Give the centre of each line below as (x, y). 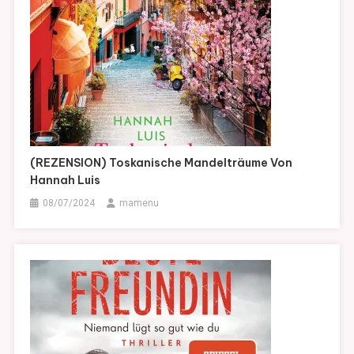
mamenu (139, 203)
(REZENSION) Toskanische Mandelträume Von (162, 163)
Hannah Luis (66, 181)
